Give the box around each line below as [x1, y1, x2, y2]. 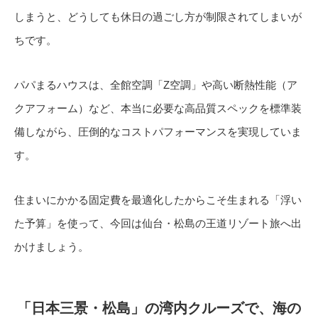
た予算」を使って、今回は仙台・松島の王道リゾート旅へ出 [14, 217, 302, 229]
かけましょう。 [14, 241, 89, 253]
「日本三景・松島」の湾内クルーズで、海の [17, 300, 301, 316]
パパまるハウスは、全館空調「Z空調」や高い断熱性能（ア [14, 79, 297, 91]
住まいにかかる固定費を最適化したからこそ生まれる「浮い [14, 194, 302, 206]
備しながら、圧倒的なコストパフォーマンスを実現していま [14, 126, 302, 138]
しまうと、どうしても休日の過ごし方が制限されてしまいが [14, 11, 302, 23]
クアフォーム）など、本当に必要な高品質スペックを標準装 [14, 102, 302, 114]
